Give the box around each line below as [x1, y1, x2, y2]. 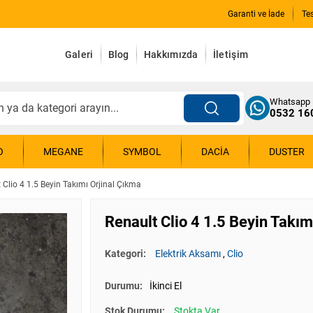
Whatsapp [270, 96, 310, 108]
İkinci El [150, 280, 182, 292]
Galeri [64, 49, 94, 61]
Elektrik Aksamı [155, 248, 221, 260]
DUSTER [269, 145, 305, 157]
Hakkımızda [143, 49, 198, 61]
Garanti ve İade [228, 9, 284, 19]
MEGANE [43, 145, 83, 157]
